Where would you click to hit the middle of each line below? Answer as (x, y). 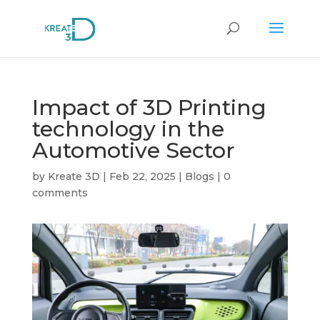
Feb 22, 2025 (142, 176)
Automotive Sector (133, 150)
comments (60, 193)
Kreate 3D (74, 176)
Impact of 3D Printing (149, 107)
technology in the (128, 129)
